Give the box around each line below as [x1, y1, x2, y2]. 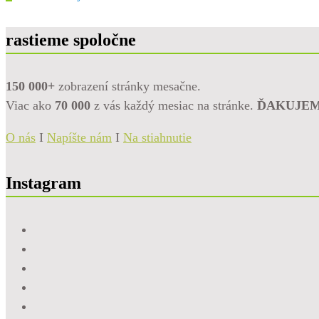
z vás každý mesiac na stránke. [90, 98, 257, 113]
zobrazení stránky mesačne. [55, 79, 201, 94]
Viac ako [6, 98, 55, 113]
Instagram [6, 174, 81, 193]
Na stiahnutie [123, 130, 192, 145]
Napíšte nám [47, 130, 112, 145]
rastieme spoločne [6, 31, 136, 50]
